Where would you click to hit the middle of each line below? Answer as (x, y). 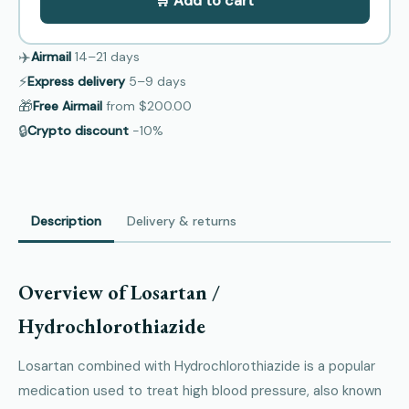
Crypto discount (78, 131)
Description (66, 221)
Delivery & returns (182, 221)
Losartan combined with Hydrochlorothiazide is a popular (197, 366)
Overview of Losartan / (119, 292)
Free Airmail (68, 106)
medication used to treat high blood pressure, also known (200, 390)
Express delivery (76, 81)
